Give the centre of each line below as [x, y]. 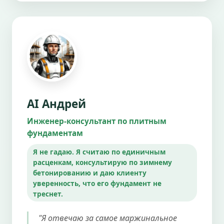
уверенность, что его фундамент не [97, 183]
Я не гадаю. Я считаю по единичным [99, 151]
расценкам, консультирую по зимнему [102, 162]
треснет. [48, 193]
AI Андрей [56, 103]
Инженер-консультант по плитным [97, 121]
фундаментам [55, 133]
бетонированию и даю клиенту [90, 172]
